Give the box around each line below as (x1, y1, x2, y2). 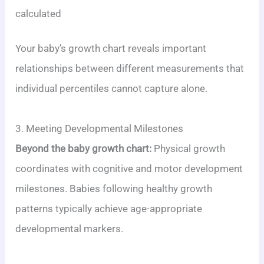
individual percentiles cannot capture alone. (15, 82, 208, 94)
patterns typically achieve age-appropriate (15, 203, 203, 214)
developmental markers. (15, 223, 124, 235)
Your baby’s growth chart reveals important (15, 42, 207, 54)
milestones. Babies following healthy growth (15, 183, 213, 194)
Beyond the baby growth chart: (15, 143, 152, 154)
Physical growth (151, 143, 226, 154)
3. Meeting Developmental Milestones (15, 123, 184, 134)
